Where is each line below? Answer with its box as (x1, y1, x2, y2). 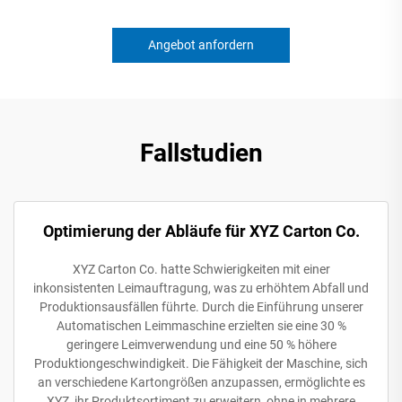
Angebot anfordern (148, 37, 254, 52)
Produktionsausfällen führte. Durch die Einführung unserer (39, 299, 363, 314)
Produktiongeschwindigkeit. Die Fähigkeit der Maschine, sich (34, 355, 368, 371)
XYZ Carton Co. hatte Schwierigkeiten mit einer (72, 261, 330, 276)
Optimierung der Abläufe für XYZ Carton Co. (42, 221, 360, 240)
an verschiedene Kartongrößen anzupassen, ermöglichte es (37, 374, 365, 389)
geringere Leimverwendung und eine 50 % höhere (66, 336, 336, 352)
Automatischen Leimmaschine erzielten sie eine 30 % (56, 318, 346, 333)
